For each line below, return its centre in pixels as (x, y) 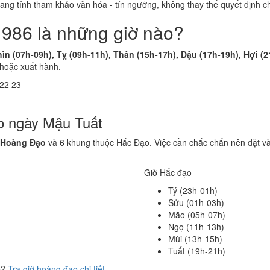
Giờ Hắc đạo (168, 172)
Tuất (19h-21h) (197, 251)
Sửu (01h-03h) (196, 202)
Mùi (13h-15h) (195, 239)
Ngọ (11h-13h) (196, 227)
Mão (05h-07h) (197, 215)
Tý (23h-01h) (193, 190)
